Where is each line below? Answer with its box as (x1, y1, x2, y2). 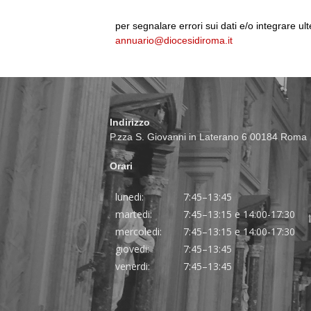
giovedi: (115, 242, 150, 255)
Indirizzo (110, 117, 151, 128)
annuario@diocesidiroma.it (115, 35, 233, 46)
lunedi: (115, 190, 144, 203)
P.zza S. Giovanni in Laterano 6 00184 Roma (110, 131, 308, 142)
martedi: (115, 208, 153, 221)
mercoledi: (115, 225, 162, 238)
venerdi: (115, 260, 151, 273)
